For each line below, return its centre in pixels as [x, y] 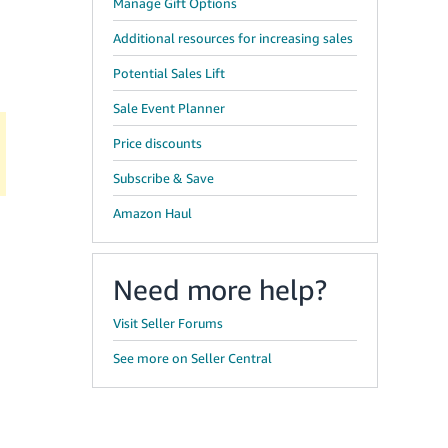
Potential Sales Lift [169, 73]
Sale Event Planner [169, 108]
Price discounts [157, 143]
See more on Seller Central [192, 358]
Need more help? [220, 289]
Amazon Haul [152, 213]
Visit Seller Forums [168, 323]
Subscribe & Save [163, 178]
